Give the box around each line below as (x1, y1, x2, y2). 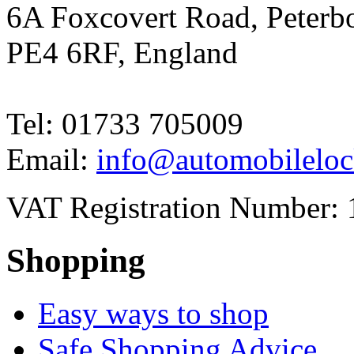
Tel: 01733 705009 (6, 106, 243, 141)
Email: (6, 141, 96, 176)
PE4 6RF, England (6, 35, 238, 70)
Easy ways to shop (38, 296, 269, 330)
